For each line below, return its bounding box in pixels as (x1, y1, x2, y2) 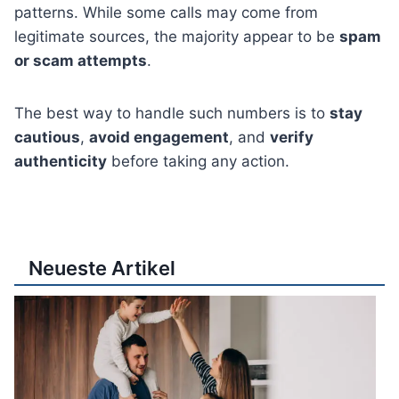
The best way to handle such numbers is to (14, 103, 330, 122)
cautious (14, 127, 80, 146)
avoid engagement (89, 127, 229, 146)
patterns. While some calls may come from (14, 3, 318, 21)
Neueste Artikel (28, 256, 175, 280)
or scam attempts (14, 51, 147, 69)
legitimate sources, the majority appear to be (14, 27, 339, 45)
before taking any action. (107, 151, 289, 170)
